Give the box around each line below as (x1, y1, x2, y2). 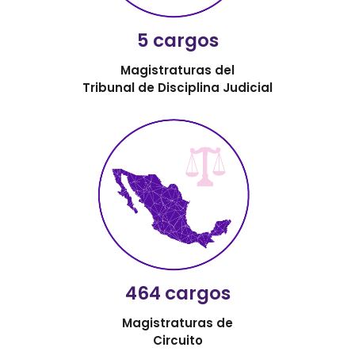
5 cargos (136, 27, 219, 53)
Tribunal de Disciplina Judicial (82, 78, 273, 96)
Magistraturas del (120, 61, 235, 78)
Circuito (152, 331, 203, 349)
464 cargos (124, 280, 231, 306)
